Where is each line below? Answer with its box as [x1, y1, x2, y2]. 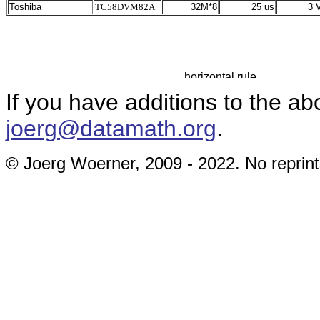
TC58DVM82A [95, 1, 155, 13]
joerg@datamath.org [6, 116, 216, 142]
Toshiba [9, 1, 44, 13]
